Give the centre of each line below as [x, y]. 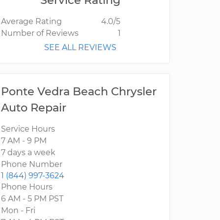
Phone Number [32, 165]
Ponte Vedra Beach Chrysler [79, 92]
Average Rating [31, 22]
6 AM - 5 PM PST [32, 199]
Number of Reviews [40, 33]
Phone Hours [27, 187]
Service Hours [28, 129]
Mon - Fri [18, 211]
